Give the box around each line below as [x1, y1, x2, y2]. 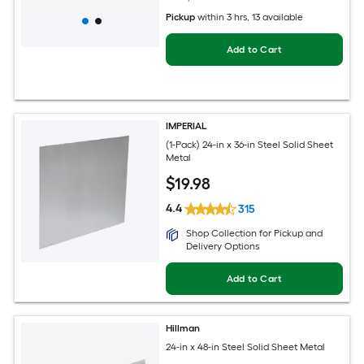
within [197, 11, 225, 24]
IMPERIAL [166, 120, 208, 132]
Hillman [166, 323, 201, 335]
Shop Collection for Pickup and [186, 227, 323, 240]
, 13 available [247, 11, 304, 24]
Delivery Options [186, 240, 260, 253]
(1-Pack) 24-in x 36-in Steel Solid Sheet [166, 138, 334, 150]
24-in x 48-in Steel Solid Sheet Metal [166, 341, 326, 353]
